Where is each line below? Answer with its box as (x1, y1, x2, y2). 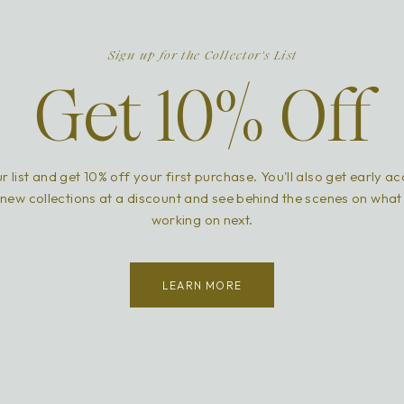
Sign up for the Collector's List (107, 50, 298, 62)
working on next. (151, 211, 253, 228)
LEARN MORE (162, 278, 242, 292)
